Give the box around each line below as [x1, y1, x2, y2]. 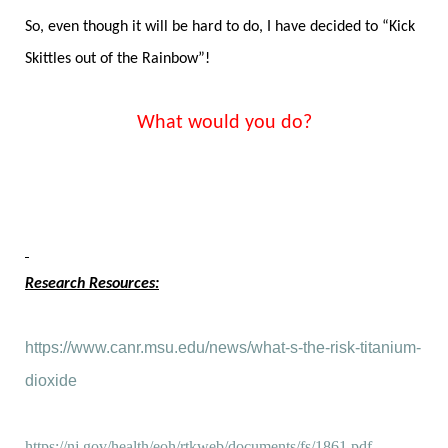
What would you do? [136, 112, 312, 133]
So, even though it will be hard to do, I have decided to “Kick [25, 18, 415, 35]
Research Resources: [25, 275, 159, 292]
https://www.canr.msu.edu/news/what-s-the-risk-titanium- [25, 338, 421, 356]
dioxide [25, 371, 77, 389]
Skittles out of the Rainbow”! [25, 50, 214, 67]
